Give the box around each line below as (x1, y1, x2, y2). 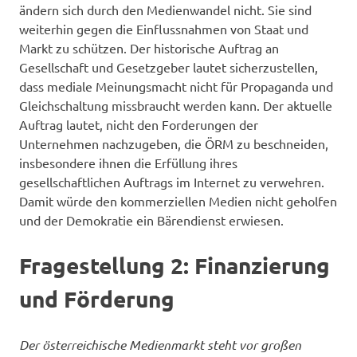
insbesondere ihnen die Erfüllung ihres (19, 154, 237, 171)
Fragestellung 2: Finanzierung (19, 250, 330, 279)
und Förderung (19, 284, 175, 312)
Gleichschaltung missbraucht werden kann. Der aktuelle (19, 96, 332, 113)
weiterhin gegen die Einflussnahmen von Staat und (19, 20, 308, 37)
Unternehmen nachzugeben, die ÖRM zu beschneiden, (19, 135, 328, 151)
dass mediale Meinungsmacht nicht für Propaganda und (19, 77, 333, 94)
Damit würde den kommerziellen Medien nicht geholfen (19, 192, 337, 209)
